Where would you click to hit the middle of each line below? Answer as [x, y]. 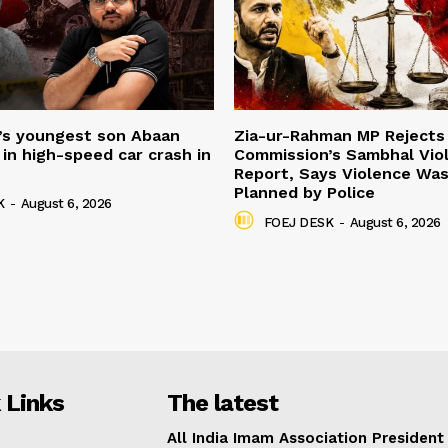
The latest [223, 403]
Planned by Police [304, 193]
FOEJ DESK [298, 222]
